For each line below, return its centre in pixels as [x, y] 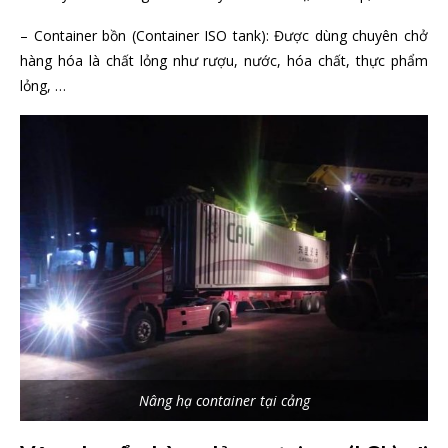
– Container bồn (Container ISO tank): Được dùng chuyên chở [224, 35]
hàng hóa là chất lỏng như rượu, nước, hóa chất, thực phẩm [224, 60]
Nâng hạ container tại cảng [224, 401]
